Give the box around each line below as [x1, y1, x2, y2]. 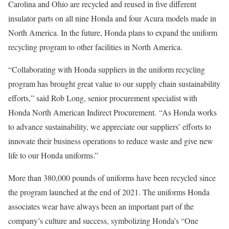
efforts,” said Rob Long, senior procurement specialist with [8, 93, 197, 103]
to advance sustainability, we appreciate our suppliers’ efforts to [8, 121, 211, 132]
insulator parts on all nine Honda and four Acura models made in [8, 13, 216, 24]
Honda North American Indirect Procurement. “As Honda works [8, 107, 217, 118]
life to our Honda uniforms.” [8, 150, 98, 161]
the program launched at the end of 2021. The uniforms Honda [8, 187, 210, 197]
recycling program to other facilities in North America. [8, 41, 182, 52]
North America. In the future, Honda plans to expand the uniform [8, 27, 217, 38]
